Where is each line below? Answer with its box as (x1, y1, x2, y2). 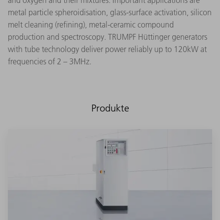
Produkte (91, 102, 129, 114)
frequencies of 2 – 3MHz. (8, 56, 91, 67)
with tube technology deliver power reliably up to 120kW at (8, 44, 207, 55)
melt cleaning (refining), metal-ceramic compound (8, 20, 174, 30)
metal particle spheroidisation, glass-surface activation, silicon (8, 7, 212, 18)
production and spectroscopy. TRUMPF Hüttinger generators (8, 32, 207, 42)
